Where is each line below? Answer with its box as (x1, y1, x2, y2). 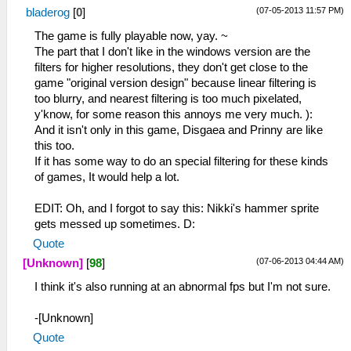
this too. (34, 139, 74, 152)
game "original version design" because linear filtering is (34, 76, 317, 89)
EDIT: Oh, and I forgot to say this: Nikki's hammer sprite (34, 201, 319, 215)
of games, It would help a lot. (34, 170, 179, 183)
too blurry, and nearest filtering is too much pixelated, (34, 92, 302, 105)
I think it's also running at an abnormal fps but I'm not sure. (34, 280, 331, 293)
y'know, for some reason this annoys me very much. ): (34, 107, 313, 121)
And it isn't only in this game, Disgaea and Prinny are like (34, 123, 323, 136)
